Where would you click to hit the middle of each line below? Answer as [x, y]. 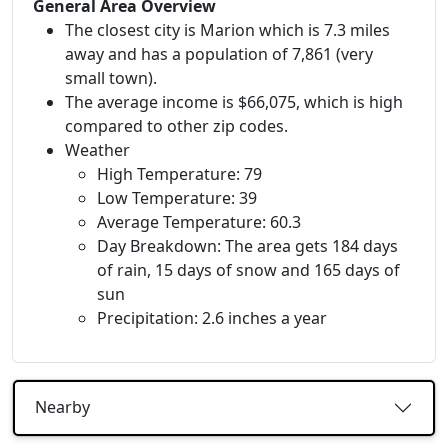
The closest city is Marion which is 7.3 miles [227, 29]
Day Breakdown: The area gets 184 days [247, 245]
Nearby [62, 407]
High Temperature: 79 [179, 173]
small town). [111, 77]
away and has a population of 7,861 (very [219, 53]
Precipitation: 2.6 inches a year [212, 317]
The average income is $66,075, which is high [234, 101]
